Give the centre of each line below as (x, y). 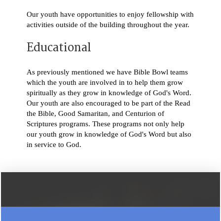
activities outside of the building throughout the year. (108, 25)
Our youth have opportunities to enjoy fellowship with (110, 15)
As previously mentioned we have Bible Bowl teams (107, 72)
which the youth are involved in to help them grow (105, 83)
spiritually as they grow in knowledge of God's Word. (109, 93)
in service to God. (54, 145)
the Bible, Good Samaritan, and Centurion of (95, 114)
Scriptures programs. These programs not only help (105, 124)
